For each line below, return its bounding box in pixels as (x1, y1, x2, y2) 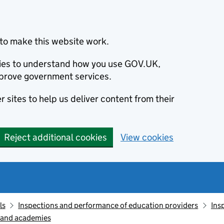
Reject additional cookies (4, 131, 107, 143)
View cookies (120, 131, 173, 143)
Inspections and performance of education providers (18, 200, 198, 210)
